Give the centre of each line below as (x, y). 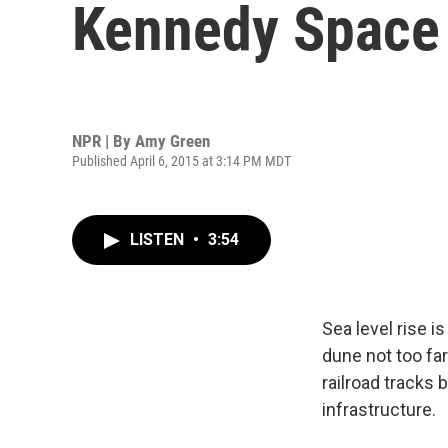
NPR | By (103, 140)
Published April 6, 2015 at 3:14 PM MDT (181, 160)
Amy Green (172, 140)
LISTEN (159, 239)
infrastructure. (379, 409)
